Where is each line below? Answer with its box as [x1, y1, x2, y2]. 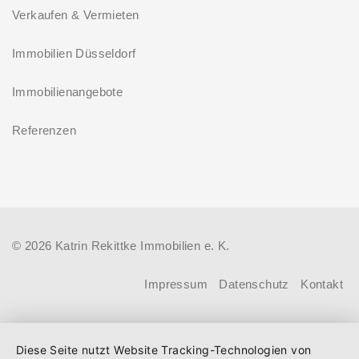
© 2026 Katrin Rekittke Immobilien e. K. [12, 238, 230, 252]
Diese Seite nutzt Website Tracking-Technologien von [16, 343, 312, 357]
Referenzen [12, 123, 76, 137]
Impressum [144, 276, 208, 291]
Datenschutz [219, 276, 289, 291]
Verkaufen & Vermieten [12, 7, 139, 22]
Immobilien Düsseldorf [12, 46, 136, 60]
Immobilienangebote [12, 84, 123, 99]
